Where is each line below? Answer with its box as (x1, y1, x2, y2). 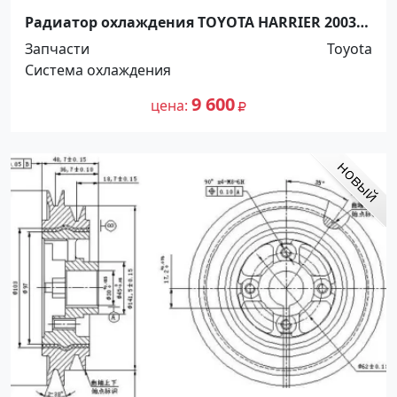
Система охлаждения (25, 60, 171, 80)
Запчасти (25, 39, 90, 58)
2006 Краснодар (25, 29, 141, 49)
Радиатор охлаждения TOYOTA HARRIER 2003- (25, 12, 361, 32)
